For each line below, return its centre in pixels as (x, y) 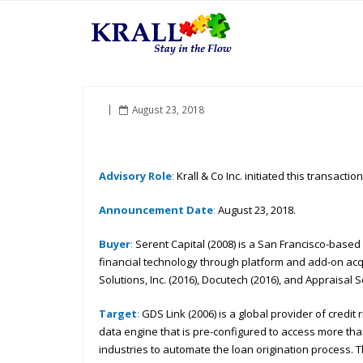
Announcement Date (156, 210)
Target (118, 314)
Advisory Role (135, 176)
